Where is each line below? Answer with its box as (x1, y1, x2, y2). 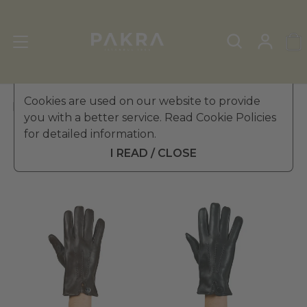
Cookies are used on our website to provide (24, 95, 260, 108)
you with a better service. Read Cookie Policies (24, 111, 276, 124)
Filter (25, 145, 51, 158)
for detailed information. (24, 127, 156, 140)
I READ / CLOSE (110, 147, 197, 160)
